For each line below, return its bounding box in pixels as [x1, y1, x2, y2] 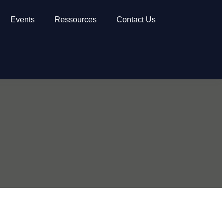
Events [10, 15, 35, 24]
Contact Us [116, 15, 156, 24]
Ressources [55, 15, 97, 24]
